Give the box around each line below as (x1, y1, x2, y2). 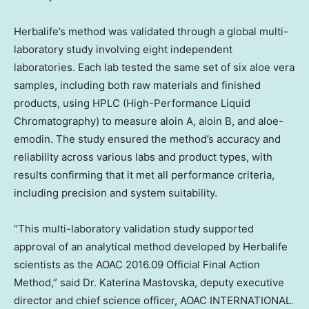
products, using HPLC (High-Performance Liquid (14, 97, 250, 110)
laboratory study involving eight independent (14, 43, 232, 56)
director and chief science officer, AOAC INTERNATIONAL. (14, 294, 294, 307)
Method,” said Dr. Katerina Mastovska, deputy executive (14, 276, 284, 289)
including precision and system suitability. (14, 186, 217, 199)
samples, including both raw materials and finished (14, 79, 261, 92)
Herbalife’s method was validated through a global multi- (14, 25, 288, 38)
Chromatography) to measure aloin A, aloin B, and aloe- (14, 114, 283, 128)
